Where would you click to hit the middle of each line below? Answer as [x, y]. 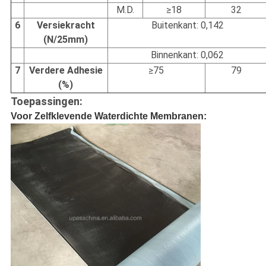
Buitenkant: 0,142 [187, 25]
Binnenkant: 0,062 [188, 55]
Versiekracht [66, 25]
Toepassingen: [46, 101]
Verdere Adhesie [66, 70]
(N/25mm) [66, 39]
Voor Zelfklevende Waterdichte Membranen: [108, 116]
